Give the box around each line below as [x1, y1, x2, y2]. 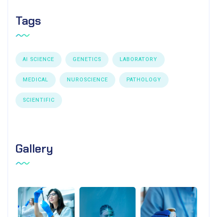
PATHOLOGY [126, 75, 161, 84]
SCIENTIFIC [23, 95, 55, 104]
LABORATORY [120, 55, 157, 63]
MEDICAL [23, 75, 48, 84]
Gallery [15, 140, 53, 156]
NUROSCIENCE [67, 75, 108, 84]
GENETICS [73, 55, 101, 63]
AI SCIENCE [23, 55, 54, 63]
